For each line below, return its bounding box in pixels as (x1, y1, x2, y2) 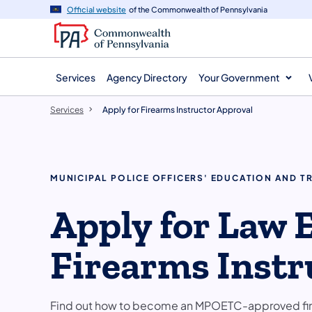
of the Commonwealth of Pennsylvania (129, 5, 267, 15)
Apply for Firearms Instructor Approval (102, 104, 253, 115)
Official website (67, 5, 126, 15)
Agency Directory (107, 70, 187, 84)
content (24, 6, 61, 19)
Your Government (198, 70, 280, 84)
